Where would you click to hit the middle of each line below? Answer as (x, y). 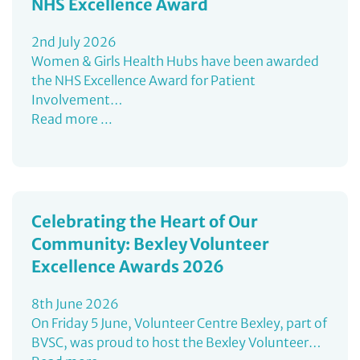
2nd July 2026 (74, 41)
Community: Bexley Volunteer (150, 243)
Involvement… (77, 99)
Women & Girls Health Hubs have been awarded (175, 61)
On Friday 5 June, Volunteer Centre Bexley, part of (179, 323)
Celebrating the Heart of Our (145, 221)
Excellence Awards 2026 (128, 266)
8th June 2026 (75, 303)
